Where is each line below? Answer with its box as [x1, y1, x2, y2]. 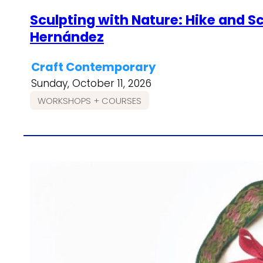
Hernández [30, 27, 104, 46]
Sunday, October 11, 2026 [31, 76, 152, 91]
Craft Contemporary [31, 59, 156, 76]
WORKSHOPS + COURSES [37, 94, 141, 107]
